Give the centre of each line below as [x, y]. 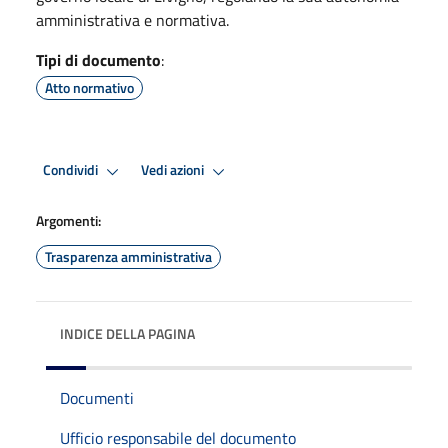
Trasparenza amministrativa [128, 256]
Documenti [97, 397]
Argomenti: [68, 220]
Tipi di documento [98, 59]
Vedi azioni [174, 170]
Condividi [72, 170]
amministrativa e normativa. [132, 19]
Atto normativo [89, 87]
